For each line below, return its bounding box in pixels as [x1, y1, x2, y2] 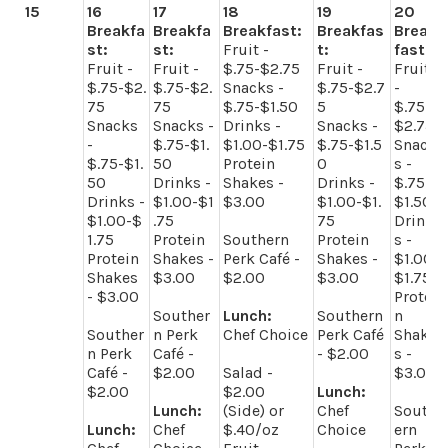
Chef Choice [223, 324, 309, 344]
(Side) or [223, 400, 285, 420]
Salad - [223, 362, 274, 382]
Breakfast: [223, 20, 303, 40]
